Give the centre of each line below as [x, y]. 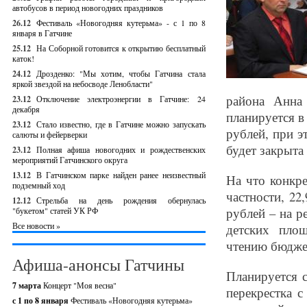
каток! [23, 58]
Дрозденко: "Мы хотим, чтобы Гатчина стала [121, 73]
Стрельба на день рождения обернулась [121, 200]
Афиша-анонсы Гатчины [98, 265]
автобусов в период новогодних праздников [88, 8]
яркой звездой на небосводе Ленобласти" [83, 84]
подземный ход [39, 185]
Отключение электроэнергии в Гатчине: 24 [121, 99]
